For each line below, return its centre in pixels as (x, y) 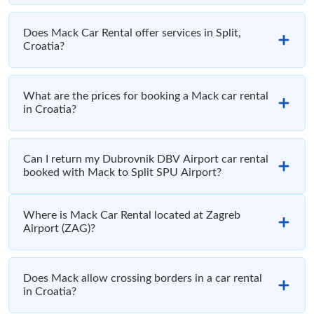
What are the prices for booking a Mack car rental (146, 96)
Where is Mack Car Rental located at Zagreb (132, 216)
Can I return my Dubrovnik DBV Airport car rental (146, 159)
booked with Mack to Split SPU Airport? (122, 173)
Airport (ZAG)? (59, 229)
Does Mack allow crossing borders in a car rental (143, 279)
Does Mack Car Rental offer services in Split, (132, 33)
